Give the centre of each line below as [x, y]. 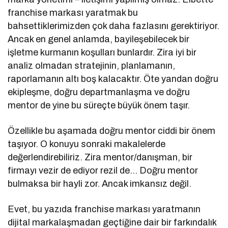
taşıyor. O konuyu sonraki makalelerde [87, 144]
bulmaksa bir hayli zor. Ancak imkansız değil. [100, 183]
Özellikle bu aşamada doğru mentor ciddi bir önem [112, 131]
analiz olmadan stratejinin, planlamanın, [92, 65]
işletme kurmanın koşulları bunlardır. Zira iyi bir [102, 52]
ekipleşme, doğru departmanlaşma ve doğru [99, 92]
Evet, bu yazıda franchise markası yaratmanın [104, 209]
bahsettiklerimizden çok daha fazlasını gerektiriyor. [114, 26]
